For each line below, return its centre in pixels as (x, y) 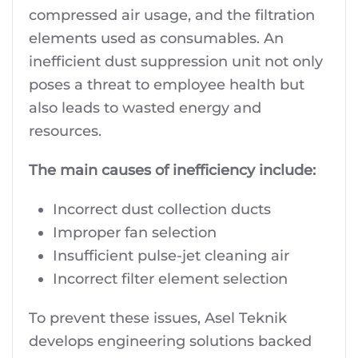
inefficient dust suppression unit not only (176, 62)
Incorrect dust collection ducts (162, 209)
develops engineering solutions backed (170, 341)
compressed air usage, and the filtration (172, 15)
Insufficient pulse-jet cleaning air (171, 256)
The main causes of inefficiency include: (172, 170)
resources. (65, 131)
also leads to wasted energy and (145, 108)
